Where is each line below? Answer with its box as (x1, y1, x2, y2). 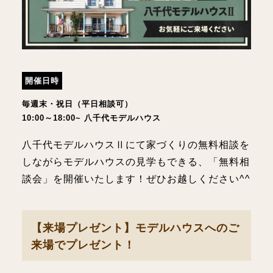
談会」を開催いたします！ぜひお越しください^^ (21, 173, 250, 184)
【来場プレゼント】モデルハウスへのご (30, 221, 239, 235)
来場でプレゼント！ (30, 238, 135, 252)
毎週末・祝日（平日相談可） (21, 99, 133, 108)
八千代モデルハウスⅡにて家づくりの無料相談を (21, 139, 250, 150)
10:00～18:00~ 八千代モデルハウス (21, 113, 161, 122)
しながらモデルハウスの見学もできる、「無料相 (21, 156, 250, 167)
